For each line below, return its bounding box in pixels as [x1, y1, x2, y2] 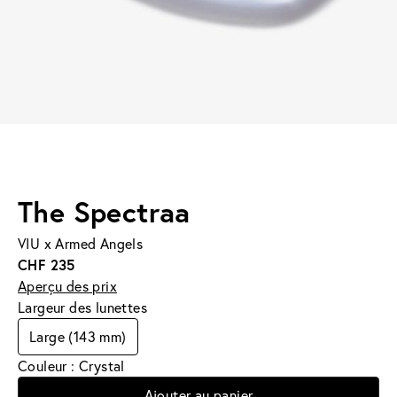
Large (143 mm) [29, 326, 127, 346]
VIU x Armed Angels [18, 233, 144, 253]
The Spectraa [18, 192, 191, 230]
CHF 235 [18, 254, 75, 274]
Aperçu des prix [18, 276, 117, 295]
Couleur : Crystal [18, 355, 125, 375]
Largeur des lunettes [18, 297, 147, 316]
